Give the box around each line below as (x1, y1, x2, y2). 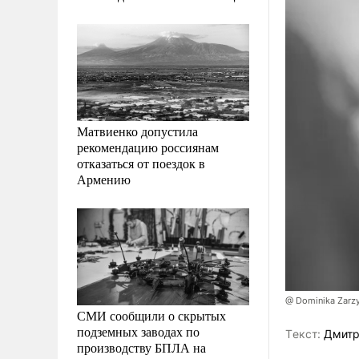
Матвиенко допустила (77, 122, 198, 139)
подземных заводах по (77, 322, 200, 340)
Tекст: (285, 327, 321, 341)
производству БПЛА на (77, 338, 206, 356)
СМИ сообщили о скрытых (77, 306, 226, 324)
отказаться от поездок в (77, 154, 205, 171)
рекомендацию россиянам (77, 138, 219, 155)
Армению (77, 170, 131, 188)
